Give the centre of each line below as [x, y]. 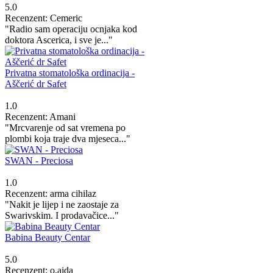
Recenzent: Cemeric [44, 18]
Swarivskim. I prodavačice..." [62, 215]
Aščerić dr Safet [36, 83]
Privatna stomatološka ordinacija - [70, 73]
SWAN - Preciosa [39, 160]
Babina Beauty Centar [48, 237]
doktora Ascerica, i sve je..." [59, 40]
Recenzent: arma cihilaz [51, 193]
